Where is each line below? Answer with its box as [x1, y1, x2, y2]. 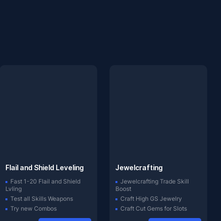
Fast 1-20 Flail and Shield [10, 178, 80, 185]
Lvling [5, 185, 22, 192]
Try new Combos [10, 205, 57, 212]
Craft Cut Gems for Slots [120, 205, 187, 212]
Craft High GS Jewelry [120, 195, 182, 202]
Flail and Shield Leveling [5, 163, 84, 172]
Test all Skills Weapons [10, 195, 73, 202]
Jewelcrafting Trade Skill [120, 178, 189, 185]
